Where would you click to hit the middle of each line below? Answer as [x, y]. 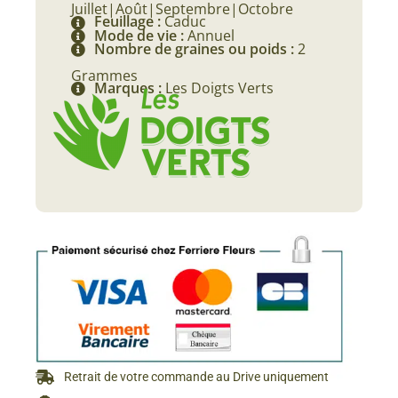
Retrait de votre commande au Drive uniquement [197, 377]
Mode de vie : [141, 35]
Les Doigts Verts [219, 88]
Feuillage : [129, 22]
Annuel [211, 35]
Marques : [130, 88]
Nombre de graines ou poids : [196, 48]
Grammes [104, 76]
